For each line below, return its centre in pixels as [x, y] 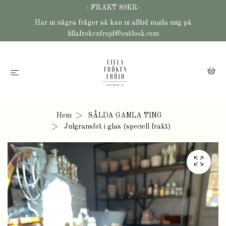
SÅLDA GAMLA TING [125, 116]
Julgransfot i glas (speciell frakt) [116, 127]
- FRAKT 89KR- [113, 8]
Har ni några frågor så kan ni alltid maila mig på [113, 23]
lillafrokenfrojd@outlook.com [113, 34]
